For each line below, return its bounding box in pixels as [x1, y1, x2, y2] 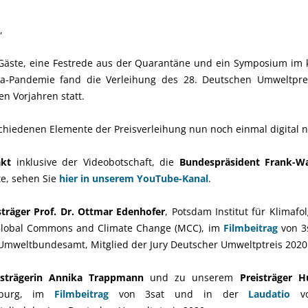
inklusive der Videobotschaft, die [11, 155, 179, 168]
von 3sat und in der [118, 287, 249, 300]
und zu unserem [143, 271, 240, 284]
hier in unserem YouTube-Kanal [59, 172, 208, 185]
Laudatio [248, 287, 300, 300]
